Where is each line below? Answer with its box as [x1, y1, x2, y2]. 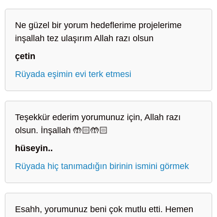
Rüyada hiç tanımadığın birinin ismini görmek [15, 161, 189, 171]
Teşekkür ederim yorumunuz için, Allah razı [15, 112, 181, 122]
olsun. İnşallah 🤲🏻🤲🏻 [15, 125, 108, 135]
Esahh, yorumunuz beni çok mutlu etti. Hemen [15, 204, 193, 214]
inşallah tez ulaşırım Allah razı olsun [15, 33, 154, 43]
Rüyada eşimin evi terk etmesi [15, 69, 131, 79]
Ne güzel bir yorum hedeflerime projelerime [15, 20, 182, 30]
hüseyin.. [15, 143, 53, 153]
